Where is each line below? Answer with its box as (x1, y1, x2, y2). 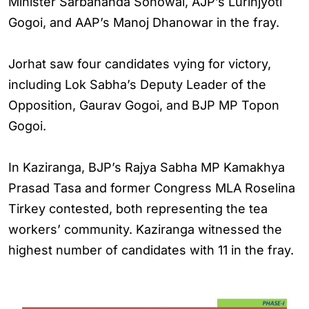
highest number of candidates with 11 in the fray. (8, 243, 294, 257)
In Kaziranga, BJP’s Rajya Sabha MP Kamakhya (8, 160, 285, 175)
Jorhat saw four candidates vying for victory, (8, 57, 271, 71)
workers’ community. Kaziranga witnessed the (8, 222, 282, 237)
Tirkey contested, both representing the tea (8, 201, 268, 216)
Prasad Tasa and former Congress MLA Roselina (8, 181, 295, 195)
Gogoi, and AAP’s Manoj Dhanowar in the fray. (8, 15, 279, 30)
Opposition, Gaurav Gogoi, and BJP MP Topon (8, 98, 279, 112)
